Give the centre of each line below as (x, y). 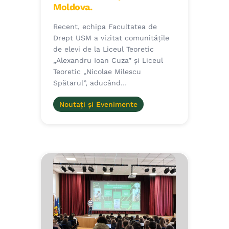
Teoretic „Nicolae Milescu (97, 72)
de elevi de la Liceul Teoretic (104, 49)
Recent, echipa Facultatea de (105, 27)
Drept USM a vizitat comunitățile (111, 38)
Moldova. (73, 7)
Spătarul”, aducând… (90, 83)
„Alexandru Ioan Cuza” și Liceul (108, 61)
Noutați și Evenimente (98, 105)
